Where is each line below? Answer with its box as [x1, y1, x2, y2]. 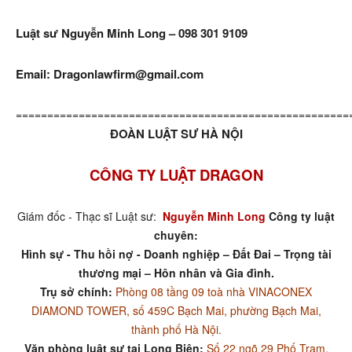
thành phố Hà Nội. [130, 321, 222, 337]
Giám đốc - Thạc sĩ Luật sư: [17, 208, 163, 224]
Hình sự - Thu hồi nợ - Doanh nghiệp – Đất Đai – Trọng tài [20, 246, 332, 262]
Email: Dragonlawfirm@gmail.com [16, 65, 203, 82]
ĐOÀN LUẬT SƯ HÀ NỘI [109, 125, 243, 142]
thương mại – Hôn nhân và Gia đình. [78, 265, 274, 280]
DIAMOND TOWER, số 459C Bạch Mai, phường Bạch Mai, [31, 302, 321, 318]
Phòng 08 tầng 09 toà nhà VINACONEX [115, 284, 312, 299]
